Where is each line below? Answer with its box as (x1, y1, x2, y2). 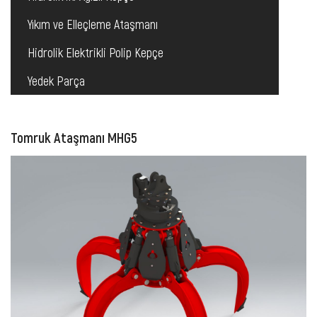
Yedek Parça (28, 73, 85, 88)
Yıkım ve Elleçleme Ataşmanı (28, 16, 158, 32)
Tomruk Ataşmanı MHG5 (11, 129, 137, 146)
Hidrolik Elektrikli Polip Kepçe (28, 45, 163, 60)
